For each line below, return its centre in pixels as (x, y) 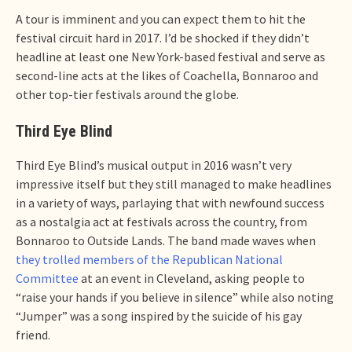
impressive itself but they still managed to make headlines (174, 183)
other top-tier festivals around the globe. (127, 94)
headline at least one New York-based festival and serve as (170, 56)
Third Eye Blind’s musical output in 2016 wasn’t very (154, 165)
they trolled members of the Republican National (149, 259)
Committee (47, 278)
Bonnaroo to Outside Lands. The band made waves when (166, 240)
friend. (33, 334)
